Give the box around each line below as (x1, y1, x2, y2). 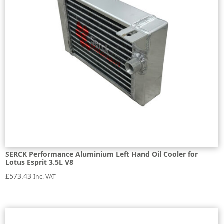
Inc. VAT (33, 172, 56, 181)
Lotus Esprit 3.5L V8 (5, 157, 74, 167)
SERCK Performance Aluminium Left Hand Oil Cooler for (5, 149, 198, 159)
